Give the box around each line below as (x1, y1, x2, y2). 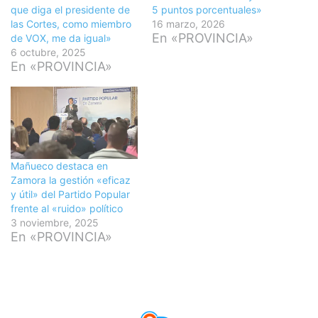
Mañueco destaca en (11, 160, 108, 172)
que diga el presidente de (11, 3, 130, 16)
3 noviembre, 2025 (11, 216, 99, 229)
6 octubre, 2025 (11, 45, 86, 58)
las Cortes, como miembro (11, 17, 131, 30)
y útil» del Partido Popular (11, 188, 130, 201)
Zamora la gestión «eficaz (11, 174, 131, 187)
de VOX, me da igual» (11, 31, 111, 44)
